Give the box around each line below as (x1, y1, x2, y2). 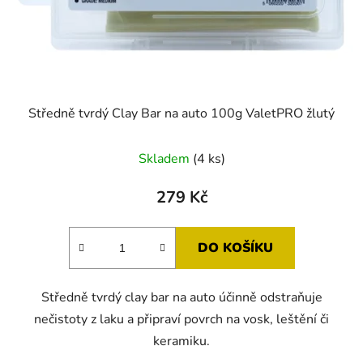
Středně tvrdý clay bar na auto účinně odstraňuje (41, 288, 322, 307)
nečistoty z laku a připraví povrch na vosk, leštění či (34, 310, 329, 329)
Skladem (138, 150, 193, 169)
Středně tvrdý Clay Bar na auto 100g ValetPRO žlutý (28, 105, 335, 123)
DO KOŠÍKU (197, 239, 273, 258)
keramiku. (153, 332, 210, 351)
